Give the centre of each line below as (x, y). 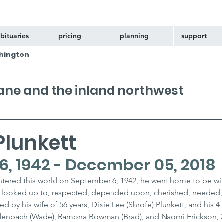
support (194, 36)
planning (134, 36)
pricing (70, 36)
